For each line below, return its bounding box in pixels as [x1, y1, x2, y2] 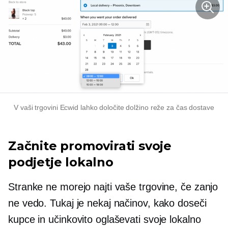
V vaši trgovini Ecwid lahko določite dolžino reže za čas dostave [14, 103, 214, 111]
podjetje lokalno [8, 154, 113, 169]
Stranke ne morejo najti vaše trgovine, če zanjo [8, 181, 218, 192]
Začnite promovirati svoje [8, 138, 172, 153]
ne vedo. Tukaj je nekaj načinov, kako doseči [8, 197, 207, 209]
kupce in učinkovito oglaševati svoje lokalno [8, 213, 201, 225]
